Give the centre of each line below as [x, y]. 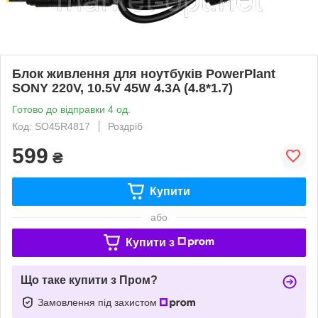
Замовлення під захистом [99, 302]
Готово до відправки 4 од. [71, 109]
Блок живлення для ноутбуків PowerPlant [144, 73]
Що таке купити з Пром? [89, 280]
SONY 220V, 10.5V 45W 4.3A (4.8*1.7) [122, 88]
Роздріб [125, 126]
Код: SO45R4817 [51, 126]
